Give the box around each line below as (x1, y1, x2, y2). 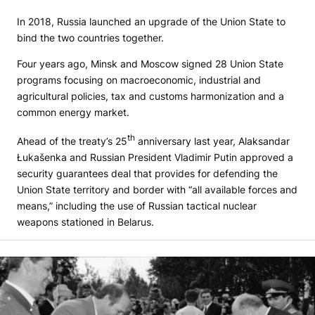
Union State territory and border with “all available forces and (17, 183, 297, 195)
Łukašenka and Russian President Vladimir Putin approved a (17, 150, 293, 163)
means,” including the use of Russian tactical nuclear (17, 199, 257, 212)
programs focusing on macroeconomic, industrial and (17, 74, 261, 86)
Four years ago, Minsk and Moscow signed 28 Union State (17, 58, 283, 70)
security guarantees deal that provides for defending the (17, 167, 278, 179)
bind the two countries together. (17, 32, 164, 44)
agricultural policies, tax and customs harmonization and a (17, 90, 284, 103)
